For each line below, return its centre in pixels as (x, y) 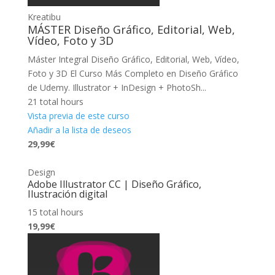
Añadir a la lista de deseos (79, 130)
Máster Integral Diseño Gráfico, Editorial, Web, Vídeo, (133, 59)
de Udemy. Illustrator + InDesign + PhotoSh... (117, 87)
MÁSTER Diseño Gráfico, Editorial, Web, (131, 29)
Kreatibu (44, 17)
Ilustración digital (67, 194)
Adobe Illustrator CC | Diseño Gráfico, (114, 184)
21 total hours (55, 101)
